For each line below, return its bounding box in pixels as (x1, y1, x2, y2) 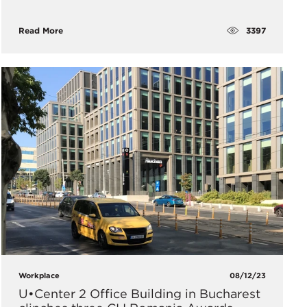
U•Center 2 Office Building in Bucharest (18, 286, 260, 301)
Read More (18, 25, 63, 36)
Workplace (18, 270, 60, 280)
